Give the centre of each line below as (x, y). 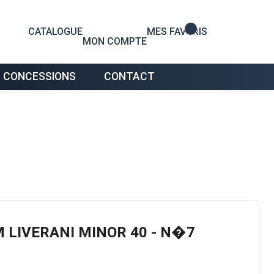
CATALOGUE (55, 31)
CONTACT (130, 76)
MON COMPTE (115, 41)
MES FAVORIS (177, 31)
